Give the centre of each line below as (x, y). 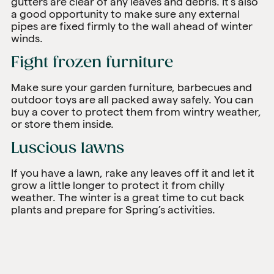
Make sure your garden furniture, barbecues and (131, 87)
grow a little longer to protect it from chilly (118, 185)
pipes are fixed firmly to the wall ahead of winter (132, 26)
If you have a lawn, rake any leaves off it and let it (133, 172)
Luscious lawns (68, 148)
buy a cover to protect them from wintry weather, (136, 111)
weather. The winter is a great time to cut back (128, 197)
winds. (28, 38)
